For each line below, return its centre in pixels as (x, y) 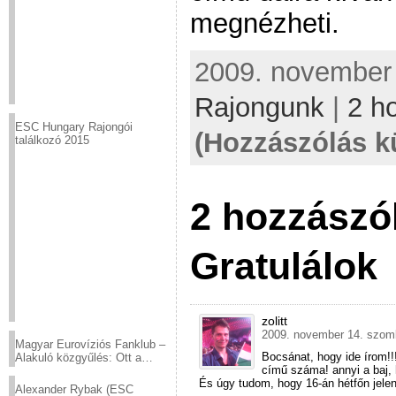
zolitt (274, 321)
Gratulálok (284, 267)
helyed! (34, 371)
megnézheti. (265, 23)
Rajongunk (259, 108)
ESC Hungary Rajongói (74, 127)
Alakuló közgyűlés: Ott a (78, 358)
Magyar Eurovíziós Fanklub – (90, 344)
